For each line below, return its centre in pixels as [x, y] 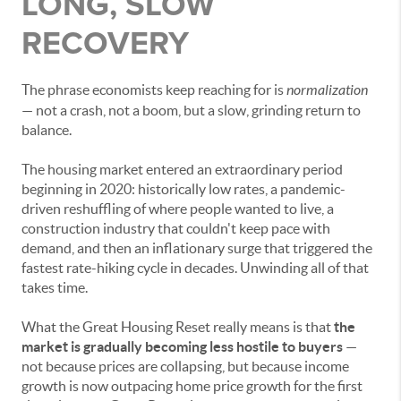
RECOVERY [105, 43]
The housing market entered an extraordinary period [182, 170]
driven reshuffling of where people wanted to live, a [178, 209]
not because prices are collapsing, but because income [185, 367]
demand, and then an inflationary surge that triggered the [197, 248]
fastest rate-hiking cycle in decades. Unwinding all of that [195, 268]
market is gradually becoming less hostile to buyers [182, 347]
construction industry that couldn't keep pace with [176, 229]
